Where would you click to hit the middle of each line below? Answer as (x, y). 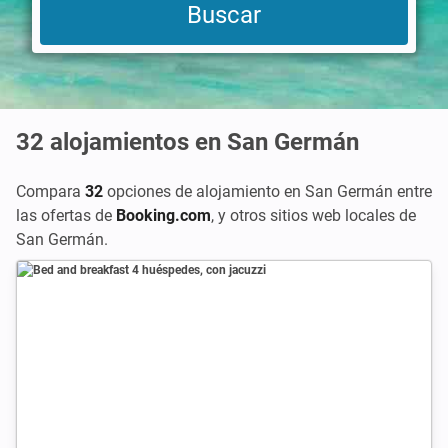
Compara (50, 191)
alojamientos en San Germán (204, 142)
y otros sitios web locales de (317, 215)
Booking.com (163, 215)
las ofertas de (66, 215)
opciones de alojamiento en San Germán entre (267, 191)
